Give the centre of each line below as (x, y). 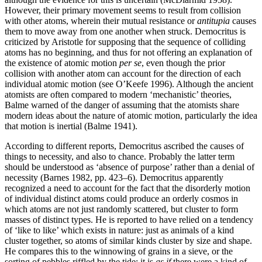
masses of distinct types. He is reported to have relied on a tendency (129, 219)
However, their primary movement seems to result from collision (123, 10)
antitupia (213, 20)
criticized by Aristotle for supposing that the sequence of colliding (125, 42)
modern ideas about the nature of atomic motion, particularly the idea (131, 115)
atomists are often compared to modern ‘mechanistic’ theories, (118, 94)
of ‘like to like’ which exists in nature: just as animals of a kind (119, 230)
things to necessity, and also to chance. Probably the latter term (120, 156)
